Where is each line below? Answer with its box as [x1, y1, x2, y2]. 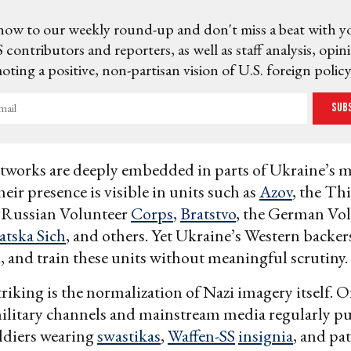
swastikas [97, 324, 161, 347]
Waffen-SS [168, 324, 235, 347]
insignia [238, 324, 293, 347]
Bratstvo [180, 201, 236, 225]
